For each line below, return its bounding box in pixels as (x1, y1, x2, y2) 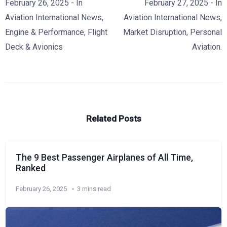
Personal (190, 27, 222, 37)
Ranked (16, 163, 46, 173)
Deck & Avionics (5, 42, 63, 52)
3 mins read (77, 184, 111, 193)
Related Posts (86, 113, 141, 124)
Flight (88, 27, 107, 37)
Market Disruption (123, 27, 186, 37)
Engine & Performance (5, 27, 84, 37)
